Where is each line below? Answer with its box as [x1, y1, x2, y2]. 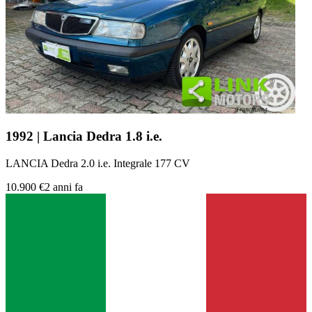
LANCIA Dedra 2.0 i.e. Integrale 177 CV [6, 157, 190, 169]
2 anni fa [45, 180, 83, 193]
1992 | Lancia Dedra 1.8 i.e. [6, 129, 162, 144]
